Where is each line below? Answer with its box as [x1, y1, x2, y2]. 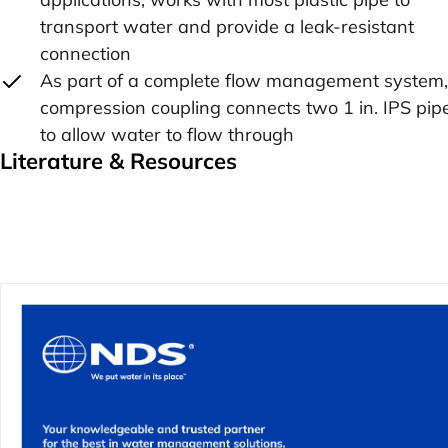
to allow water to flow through [40, 122, 294, 146]
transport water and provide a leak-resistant [40, 14, 414, 38]
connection [40, 41, 131, 65]
